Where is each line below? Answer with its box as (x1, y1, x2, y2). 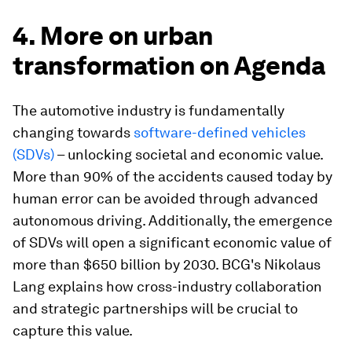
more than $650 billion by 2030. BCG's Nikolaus (13, 256, 321, 273)
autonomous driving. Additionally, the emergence (13, 212, 332, 229)
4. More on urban (13, 20, 213, 52)
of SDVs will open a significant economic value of (13, 234, 332, 251)
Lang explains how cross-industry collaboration (13, 278, 322, 295)
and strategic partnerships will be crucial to (13, 300, 298, 317)
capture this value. (13, 322, 133, 339)
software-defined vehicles (134, 124, 306, 141)
